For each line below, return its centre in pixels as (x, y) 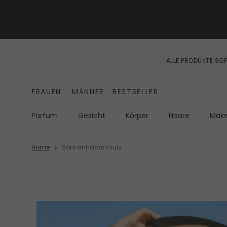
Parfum (45, 116)
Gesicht (92, 116)
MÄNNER (88, 92)
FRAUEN (47, 92)
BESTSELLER (136, 92)
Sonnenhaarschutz (92, 147)
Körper (137, 116)
